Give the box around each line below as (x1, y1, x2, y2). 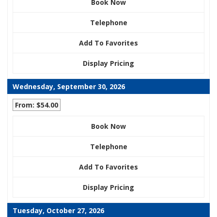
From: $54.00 (15, 100, 58, 109)
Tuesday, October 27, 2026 (13, 205, 104, 215)
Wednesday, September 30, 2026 (13, 81, 125, 91)
